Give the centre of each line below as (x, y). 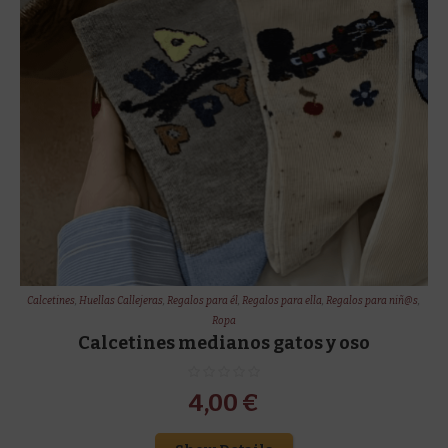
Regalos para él (203, 300)
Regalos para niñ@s (372, 300)
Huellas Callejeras (121, 300)
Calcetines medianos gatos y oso (223, 342)
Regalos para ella (282, 300)
